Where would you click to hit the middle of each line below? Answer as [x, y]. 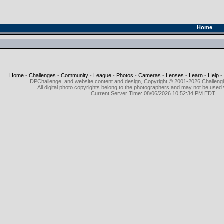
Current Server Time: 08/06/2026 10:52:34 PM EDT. [154, 93]
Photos [125, 75]
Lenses [175, 75]
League [102, 75]
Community [74, 75]
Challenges [42, 75]
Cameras [149, 75]
